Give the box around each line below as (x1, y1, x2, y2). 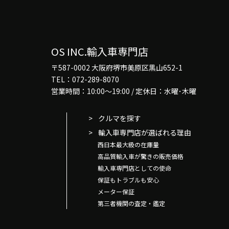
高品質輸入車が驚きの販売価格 (98, 151, 184, 161)
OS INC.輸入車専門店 (51, 43, 148, 59)
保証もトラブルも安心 (98, 175, 159, 184)
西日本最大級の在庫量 (98, 140, 159, 149)
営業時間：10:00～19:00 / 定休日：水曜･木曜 (51, 85, 196, 96)
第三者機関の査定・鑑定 (98, 198, 165, 208)
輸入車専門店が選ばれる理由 (98, 127, 192, 138)
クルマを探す (98, 112, 142, 123)
